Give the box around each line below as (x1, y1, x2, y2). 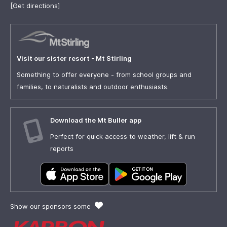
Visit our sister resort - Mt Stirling (17, 54, 132, 63)
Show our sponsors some (10, 202, 93, 211)
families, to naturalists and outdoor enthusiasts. (17, 83, 169, 91)
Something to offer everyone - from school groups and (17, 70, 192, 79)
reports (50, 144, 73, 153)
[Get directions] (10, 2, 60, 10)
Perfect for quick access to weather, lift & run (50, 132, 195, 141)
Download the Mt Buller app (50, 116, 141, 125)
